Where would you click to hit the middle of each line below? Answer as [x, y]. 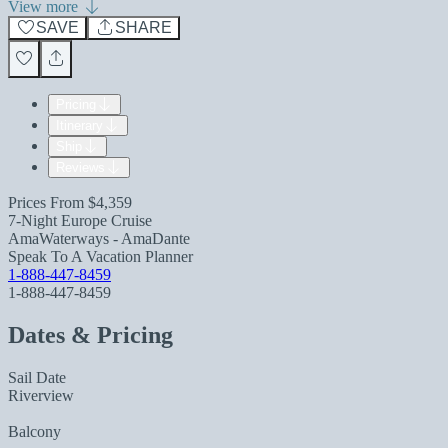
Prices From [48, 202]
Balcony [34, 431]
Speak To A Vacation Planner [100, 256]
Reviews [80, 167]
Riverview [41, 395]
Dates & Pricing [90, 334]
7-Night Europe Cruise [80, 220]
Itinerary [79, 125]
